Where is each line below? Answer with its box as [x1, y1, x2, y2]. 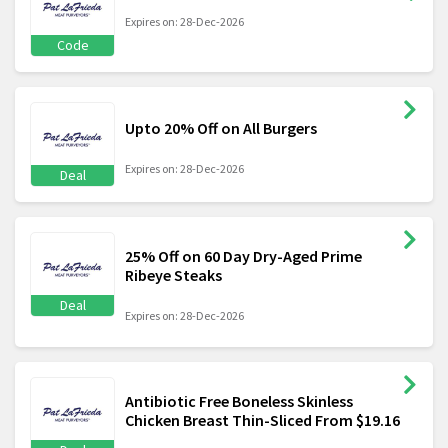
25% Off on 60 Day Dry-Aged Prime [125, 246, 362, 267]
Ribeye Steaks [125, 265, 222, 286]
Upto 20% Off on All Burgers [125, 118, 317, 139]
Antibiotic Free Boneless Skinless [125, 391, 353, 412]
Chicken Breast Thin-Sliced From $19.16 [125, 410, 400, 431]
